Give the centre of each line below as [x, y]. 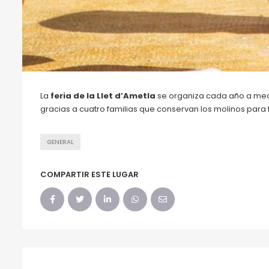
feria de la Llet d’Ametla [104, 95]
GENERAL [60, 142]
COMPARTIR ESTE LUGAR [89, 174]
